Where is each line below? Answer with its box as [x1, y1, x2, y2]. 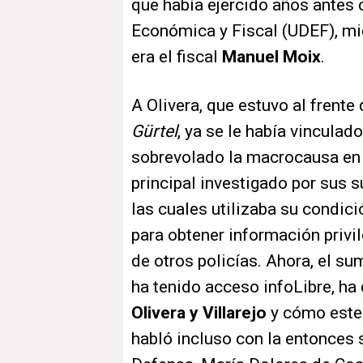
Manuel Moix [222, 47, 321, 67]
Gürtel [131, 122, 177, 142]
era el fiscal [131, 47, 222, 67]
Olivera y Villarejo [131, 303, 267, 323]
